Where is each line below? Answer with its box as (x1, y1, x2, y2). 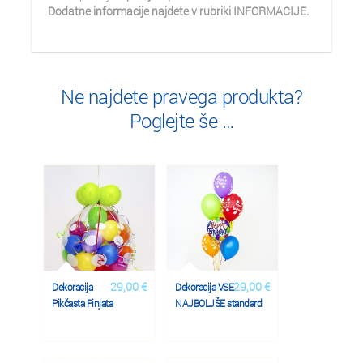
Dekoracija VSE (175, 280, 233, 293)
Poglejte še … (129, 108, 234, 134)
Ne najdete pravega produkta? (61, 83, 302, 109)
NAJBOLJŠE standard (175, 297, 262, 310)
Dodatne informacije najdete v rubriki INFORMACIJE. (48, 3, 309, 19)
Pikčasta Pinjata (52, 297, 113, 310)
